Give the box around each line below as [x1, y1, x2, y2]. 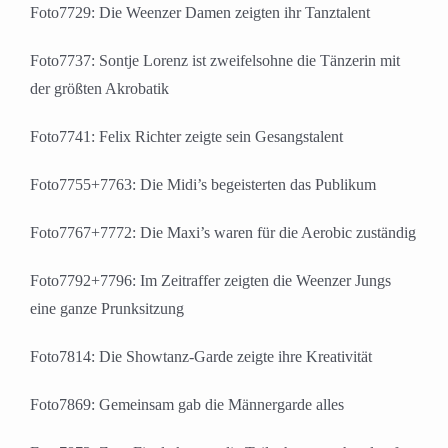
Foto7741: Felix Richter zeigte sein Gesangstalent [30, 128, 343, 146]
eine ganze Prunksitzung [30, 300, 184, 318]
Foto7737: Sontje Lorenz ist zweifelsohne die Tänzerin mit [30, 52, 400, 70]
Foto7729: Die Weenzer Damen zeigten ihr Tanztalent [30, 4, 370, 22]
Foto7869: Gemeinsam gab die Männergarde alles [30, 396, 344, 414]
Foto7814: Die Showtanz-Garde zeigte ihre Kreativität [30, 348, 372, 366]
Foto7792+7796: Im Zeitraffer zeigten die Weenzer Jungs [30, 272, 391, 290]
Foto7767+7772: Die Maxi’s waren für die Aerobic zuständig [30, 224, 416, 242]
